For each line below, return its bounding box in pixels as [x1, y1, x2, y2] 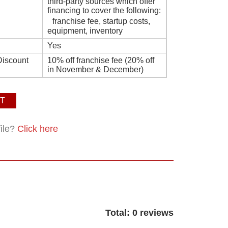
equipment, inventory [47, 26, 123, 35]
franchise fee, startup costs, [47, 17, 150, 25]
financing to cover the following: [47, 6, 161, 15]
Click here [17, 124, 58, 134]
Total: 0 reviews [105, 208, 174, 218]
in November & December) [47, 65, 144, 74]
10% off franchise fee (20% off [47, 56, 154, 65]
